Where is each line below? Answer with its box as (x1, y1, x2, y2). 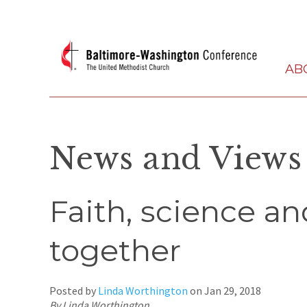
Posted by (49, 283, 98, 297)
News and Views (49, 139, 302, 177)
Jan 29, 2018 (204, 283, 261, 297)
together (49, 231, 181, 269)
